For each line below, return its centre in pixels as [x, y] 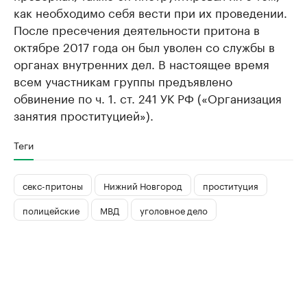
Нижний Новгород [143, 185]
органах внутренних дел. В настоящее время [142, 63]
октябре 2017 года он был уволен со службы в [144, 46]
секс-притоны [53, 185]
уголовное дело [174, 209]
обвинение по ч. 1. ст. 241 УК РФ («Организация [148, 97]
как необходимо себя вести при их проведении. [150, 12]
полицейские [51, 209]
